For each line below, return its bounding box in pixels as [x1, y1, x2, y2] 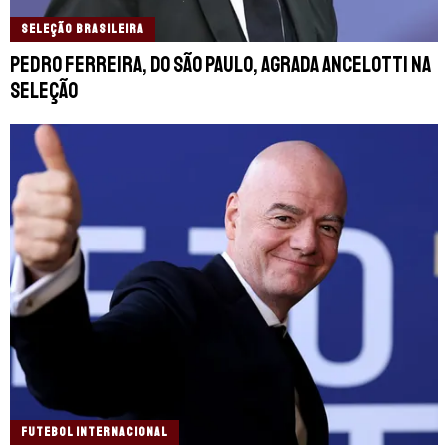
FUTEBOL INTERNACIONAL [21, 423, 168, 440]
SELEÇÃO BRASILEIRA [21, 21, 144, 38]
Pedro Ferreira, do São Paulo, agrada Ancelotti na [10, 51, 431, 80]
